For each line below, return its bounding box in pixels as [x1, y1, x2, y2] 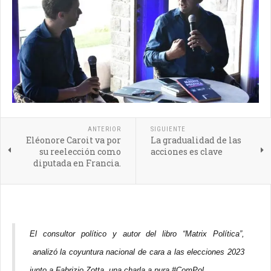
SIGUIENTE [150, 125, 186, 133]
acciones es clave [150, 146, 223, 157]
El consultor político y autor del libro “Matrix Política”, [30, 229, 244, 238]
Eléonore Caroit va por [25, 134, 121, 146]
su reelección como [39, 146, 121, 157]
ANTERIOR [87, 125, 121, 133]
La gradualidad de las [150, 134, 241, 146]
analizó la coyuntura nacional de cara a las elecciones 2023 [30, 247, 244, 256]
